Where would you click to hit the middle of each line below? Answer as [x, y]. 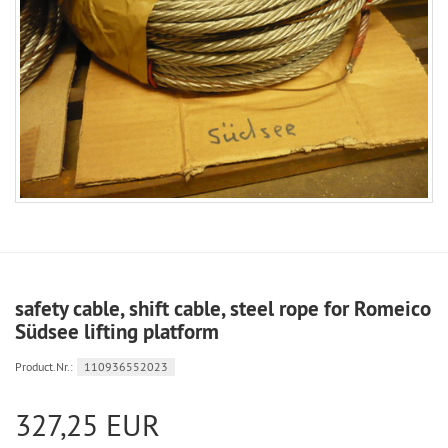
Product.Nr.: [44, 366]
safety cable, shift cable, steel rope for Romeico [223, 308]
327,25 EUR [87, 425]
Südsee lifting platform [117, 331]
